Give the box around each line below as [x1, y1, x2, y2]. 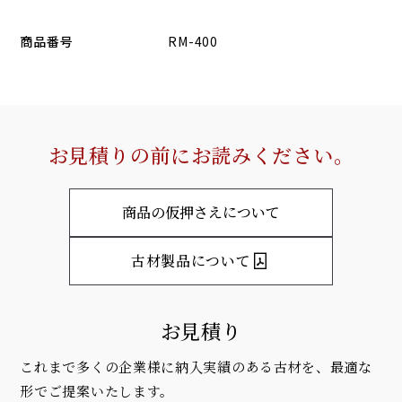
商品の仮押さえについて [122, 202, 280, 223]
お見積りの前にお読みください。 [48, 140, 354, 169]
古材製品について [130, 250, 251, 272]
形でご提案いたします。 [20, 380, 175, 400]
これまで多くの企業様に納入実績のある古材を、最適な [20, 356, 372, 376]
